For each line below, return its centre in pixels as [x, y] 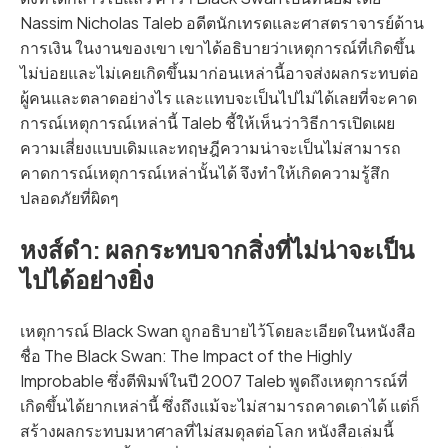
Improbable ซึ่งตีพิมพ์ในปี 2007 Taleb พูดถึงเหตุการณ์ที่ [214, 381]
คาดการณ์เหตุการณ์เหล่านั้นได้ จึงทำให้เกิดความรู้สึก [205, 173]
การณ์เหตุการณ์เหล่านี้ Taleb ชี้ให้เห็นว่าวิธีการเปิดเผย [207, 123]
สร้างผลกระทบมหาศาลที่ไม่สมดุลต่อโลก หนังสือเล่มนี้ [207, 431]
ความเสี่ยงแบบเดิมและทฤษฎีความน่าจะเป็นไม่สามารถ [210, 148]
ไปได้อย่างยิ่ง [87, 279]
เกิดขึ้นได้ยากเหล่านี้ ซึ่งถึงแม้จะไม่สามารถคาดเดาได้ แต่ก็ [220, 406]
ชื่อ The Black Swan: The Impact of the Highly [186, 356]
